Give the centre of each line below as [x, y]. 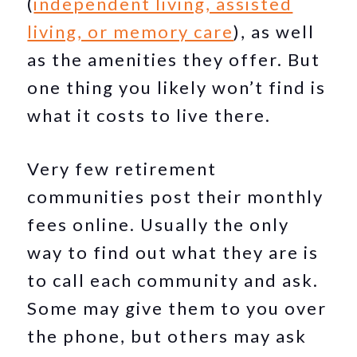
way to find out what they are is [173, 252]
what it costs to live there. [149, 115]
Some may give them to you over [177, 308]
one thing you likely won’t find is [177, 87]
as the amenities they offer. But [174, 59]
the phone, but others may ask [167, 336]
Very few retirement [122, 169]
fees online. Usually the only [159, 224]
